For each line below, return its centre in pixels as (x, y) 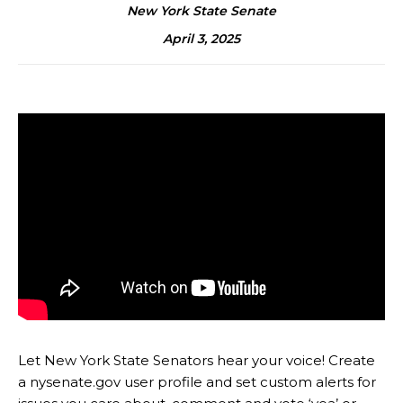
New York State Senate (201, 11)
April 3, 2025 (201, 38)
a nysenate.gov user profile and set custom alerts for (197, 381)
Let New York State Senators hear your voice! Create (197, 360)
